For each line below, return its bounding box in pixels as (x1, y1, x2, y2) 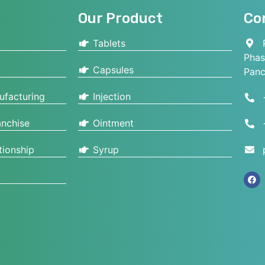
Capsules (90, 64, 134, 76)
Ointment (90, 117, 134, 130)
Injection (90, 91, 131, 103)
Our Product (78, 10, 163, 27)
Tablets (90, 37, 125, 50)
